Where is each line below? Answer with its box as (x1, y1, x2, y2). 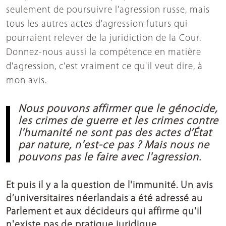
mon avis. (6, 76, 47, 86)
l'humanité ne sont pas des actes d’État (18, 127, 212, 139)
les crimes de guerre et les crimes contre (18, 115, 218, 127)
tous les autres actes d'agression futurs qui (6, 19, 188, 29)
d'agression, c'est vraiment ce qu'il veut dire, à (6, 62, 203, 72)
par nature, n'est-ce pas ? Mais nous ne (18, 139, 209, 151)
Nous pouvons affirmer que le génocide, (18, 103, 217, 115)
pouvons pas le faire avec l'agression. (18, 151, 201, 163)
